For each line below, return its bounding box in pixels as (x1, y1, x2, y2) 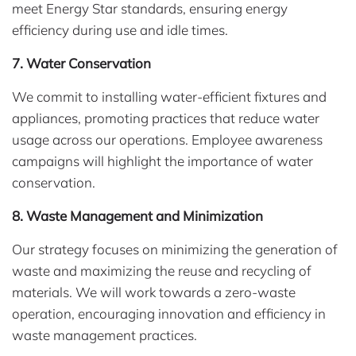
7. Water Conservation (12, 55, 151, 72)
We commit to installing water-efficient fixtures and (12, 88, 327, 106)
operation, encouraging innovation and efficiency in (12, 305, 326, 323)
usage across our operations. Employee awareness (12, 131, 323, 149)
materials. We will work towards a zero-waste (12, 284, 296, 301)
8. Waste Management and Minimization (12, 207, 263, 225)
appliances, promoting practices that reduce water (12, 110, 319, 127)
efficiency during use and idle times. (12, 21, 228, 39)
